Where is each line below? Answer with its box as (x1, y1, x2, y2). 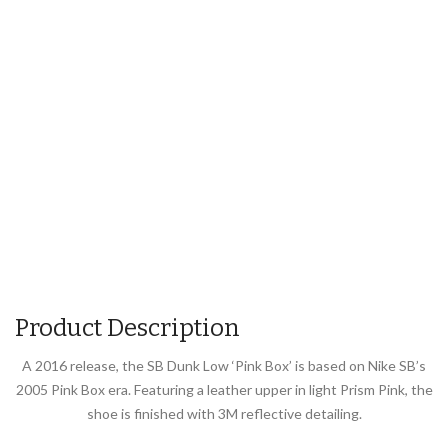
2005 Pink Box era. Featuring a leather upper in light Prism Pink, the (15, 380, 433, 398)
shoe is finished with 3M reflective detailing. (86, 404, 362, 422)
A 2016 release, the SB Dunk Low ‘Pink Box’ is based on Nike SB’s (22, 356, 426, 374)
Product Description (15, 313, 240, 342)
